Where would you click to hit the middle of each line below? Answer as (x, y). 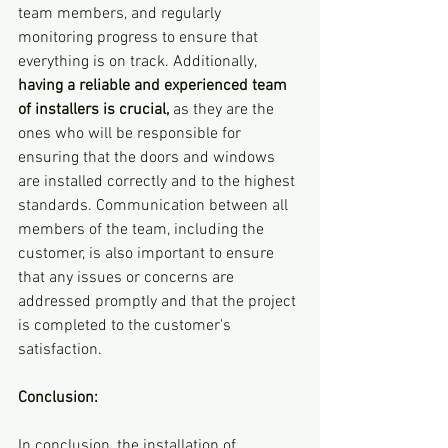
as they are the (223, 109)
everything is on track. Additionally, (139, 61)
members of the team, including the (143, 229)
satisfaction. (60, 349)
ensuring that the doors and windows (148, 157)
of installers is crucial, (93, 109)
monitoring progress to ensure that (140, 37)
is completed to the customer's (126, 325)
